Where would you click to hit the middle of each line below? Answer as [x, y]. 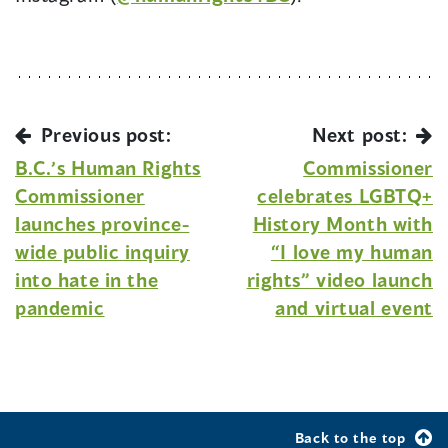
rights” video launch [339, 280]
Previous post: [103, 135]
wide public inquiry [102, 252]
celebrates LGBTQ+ [345, 196]
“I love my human [351, 252]
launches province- [102, 224]
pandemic [60, 308]
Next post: [362, 135]
